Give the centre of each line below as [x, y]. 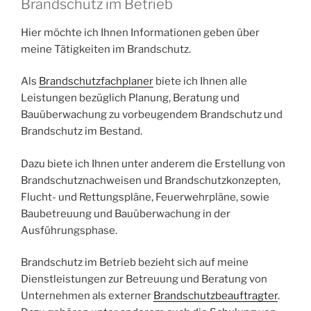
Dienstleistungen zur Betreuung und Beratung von [144, 279]
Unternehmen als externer [87, 296]
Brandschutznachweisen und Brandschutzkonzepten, [151, 180]
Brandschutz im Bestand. [82, 131]
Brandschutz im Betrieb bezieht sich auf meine [135, 262]
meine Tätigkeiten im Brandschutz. [106, 49]
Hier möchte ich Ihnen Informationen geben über [140, 32]
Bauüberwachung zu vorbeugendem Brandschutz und [152, 115]
